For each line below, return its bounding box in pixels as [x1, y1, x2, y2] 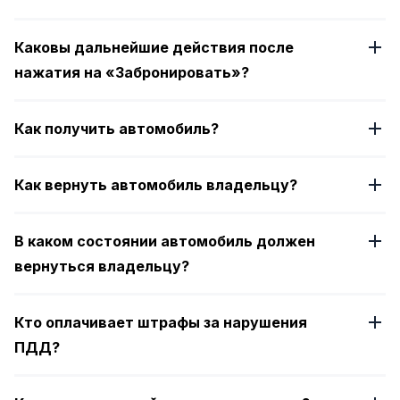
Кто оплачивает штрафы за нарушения [14, 313, 307, 331]
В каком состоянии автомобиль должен [14, 232, 315, 250]
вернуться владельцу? [14, 257, 189, 275]
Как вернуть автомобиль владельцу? [14, 176, 297, 194]
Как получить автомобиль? [14, 120, 219, 137]
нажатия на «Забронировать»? [14, 63, 249, 81]
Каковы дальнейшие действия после [14, 38, 294, 56]
